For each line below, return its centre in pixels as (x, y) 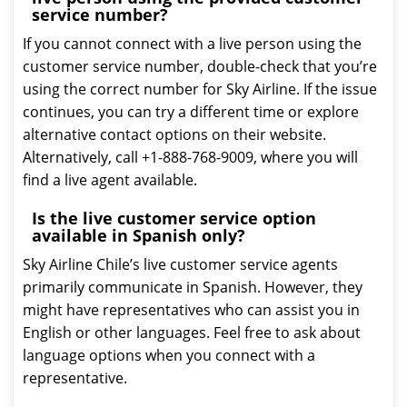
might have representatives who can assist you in (191, 310)
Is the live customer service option (174, 218)
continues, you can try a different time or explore (191, 112)
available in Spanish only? (139, 235)
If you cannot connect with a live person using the (192, 44)
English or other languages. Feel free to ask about (192, 333)
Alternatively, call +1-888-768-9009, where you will (190, 157)
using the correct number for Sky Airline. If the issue (200, 89)
